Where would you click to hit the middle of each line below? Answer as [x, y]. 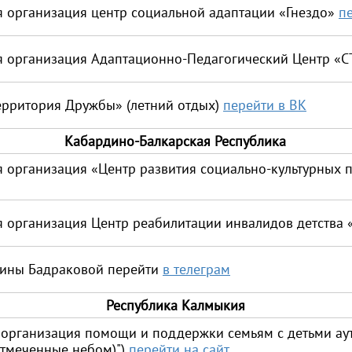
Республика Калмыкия [175, 305]
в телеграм [196, 269]
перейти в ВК [265, 105]
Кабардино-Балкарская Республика [175, 141]
